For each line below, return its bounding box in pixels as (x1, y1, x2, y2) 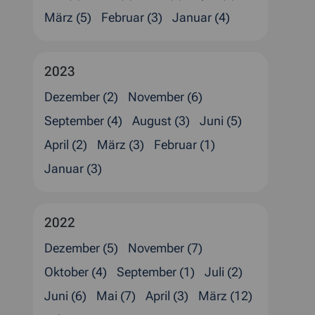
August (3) (132, 113, 190, 128)
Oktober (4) (44, 264, 107, 279)
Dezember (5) (44, 240, 118, 255)
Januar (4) (172, 10, 230, 25)
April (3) (146, 288, 188, 303)
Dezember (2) (44, 89, 118, 104)
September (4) (44, 113, 122, 128)
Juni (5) (200, 113, 242, 128)
